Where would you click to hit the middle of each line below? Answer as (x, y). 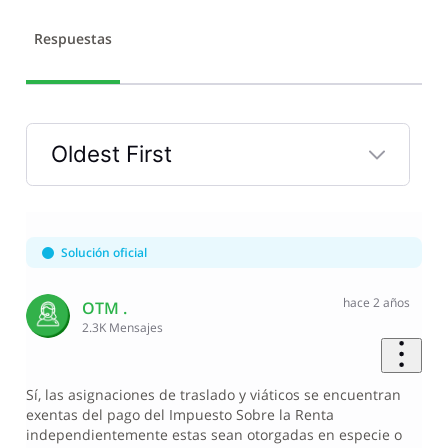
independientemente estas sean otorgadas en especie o (213, 435)
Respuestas (72, 39)
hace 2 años (376, 303)
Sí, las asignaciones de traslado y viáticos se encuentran (213, 395)
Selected (96, 195)
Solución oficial (103, 253)
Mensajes (136, 327)
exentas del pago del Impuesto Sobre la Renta (179, 415)
